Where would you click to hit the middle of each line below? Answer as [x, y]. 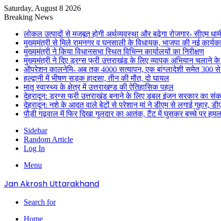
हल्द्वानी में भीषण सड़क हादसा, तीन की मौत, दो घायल [96, 78]
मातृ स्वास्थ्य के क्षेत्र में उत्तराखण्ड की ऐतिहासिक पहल [99, 87]
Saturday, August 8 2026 [42, 8]
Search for [40, 202]
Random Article [48, 139]
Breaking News [28, 17]
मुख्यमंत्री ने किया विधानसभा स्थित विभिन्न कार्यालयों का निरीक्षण [114, 52]
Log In [34, 148]
